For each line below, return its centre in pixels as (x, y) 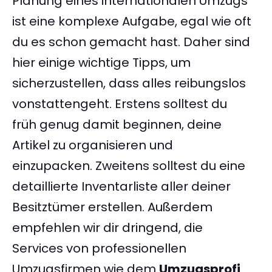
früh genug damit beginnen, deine (117, 125)
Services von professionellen (99, 249)
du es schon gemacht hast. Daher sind (131, 42)
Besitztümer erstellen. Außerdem (112, 207)
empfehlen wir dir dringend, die (107, 228)
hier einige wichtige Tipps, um (101, 63)
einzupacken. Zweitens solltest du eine (129, 166)
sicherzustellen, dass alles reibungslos (129, 83)
